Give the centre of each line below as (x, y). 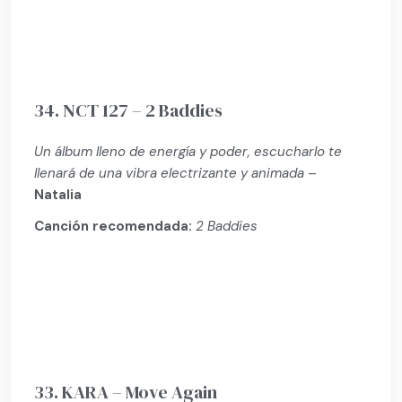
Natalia (58, 194)
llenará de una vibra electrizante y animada (170, 173)
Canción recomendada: (114, 226)
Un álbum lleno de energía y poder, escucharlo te (188, 151)
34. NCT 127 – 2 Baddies (129, 110)
